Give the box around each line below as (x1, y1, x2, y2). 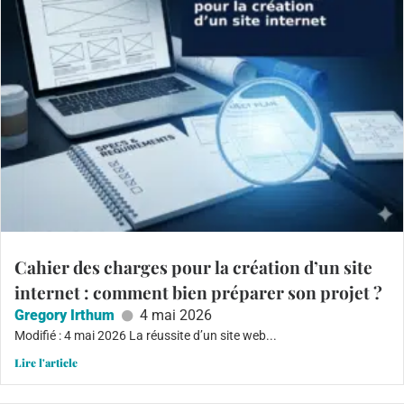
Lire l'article (14, 354, 78, 370)
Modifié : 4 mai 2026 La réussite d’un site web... (14, 327, 277, 343)
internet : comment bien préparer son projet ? (14, 280, 382, 304)
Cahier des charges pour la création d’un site (14, 254, 372, 279)
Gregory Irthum (14, 306, 115, 324)
